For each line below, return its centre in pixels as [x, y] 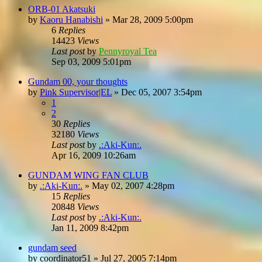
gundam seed [52, 247]
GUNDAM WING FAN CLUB [88, 175]
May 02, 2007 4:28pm [133, 185]
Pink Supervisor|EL [76, 92]
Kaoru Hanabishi [71, 19]
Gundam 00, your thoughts [78, 81]
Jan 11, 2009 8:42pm [90, 227]
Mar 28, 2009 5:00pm [153, 19]
